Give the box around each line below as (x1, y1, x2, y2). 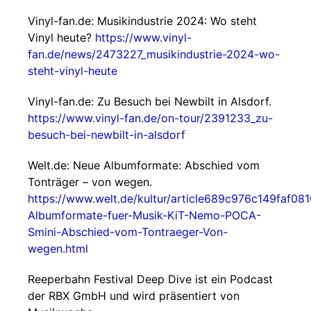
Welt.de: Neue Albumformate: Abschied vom (28, 158, 260, 172)
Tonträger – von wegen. (28, 175, 152, 189)
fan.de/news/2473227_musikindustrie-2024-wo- (28, 47, 280, 61)
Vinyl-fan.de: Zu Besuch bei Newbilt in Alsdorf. (28, 94, 271, 108)
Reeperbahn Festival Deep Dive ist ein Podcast (28, 272, 273, 286)
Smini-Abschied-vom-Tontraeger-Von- (28, 225, 228, 239)
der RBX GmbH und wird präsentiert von (28, 289, 239, 303)
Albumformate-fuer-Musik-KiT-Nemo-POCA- (28, 208, 261, 222)
